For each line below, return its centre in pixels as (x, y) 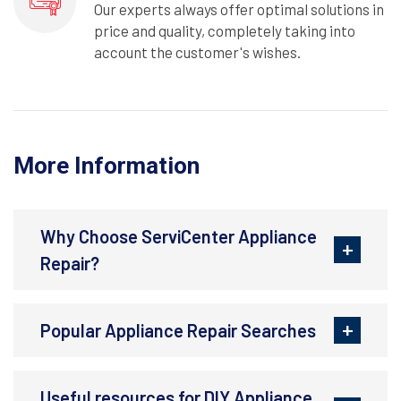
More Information (107, 166)
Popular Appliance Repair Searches (178, 331)
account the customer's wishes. (197, 52)
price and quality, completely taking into (225, 31)
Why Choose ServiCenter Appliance (179, 237)
